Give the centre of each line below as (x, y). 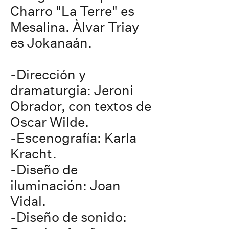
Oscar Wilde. (50, 122)
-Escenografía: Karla (73, 138)
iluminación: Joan (65, 185)
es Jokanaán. (51, 43)
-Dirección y (48, 74)
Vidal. (28, 201)
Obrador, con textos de (81, 106)
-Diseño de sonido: (68, 217)
